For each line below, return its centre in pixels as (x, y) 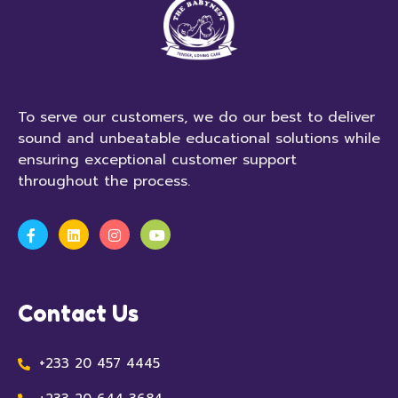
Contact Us (78, 314)
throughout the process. (104, 181)
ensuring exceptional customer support (157, 160)
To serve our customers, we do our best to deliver (196, 117)
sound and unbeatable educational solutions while (199, 139)
